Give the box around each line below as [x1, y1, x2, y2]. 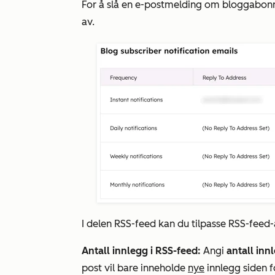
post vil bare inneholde [82, 262, 188, 274]
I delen [82, 218, 114, 230]
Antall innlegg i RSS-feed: [82, 245, 201, 257]
